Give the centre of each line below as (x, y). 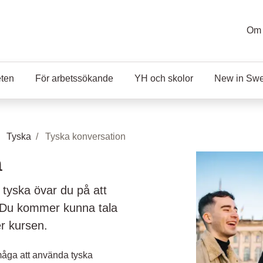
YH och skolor (164, 78)
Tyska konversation (85, 136)
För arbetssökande (74, 78)
